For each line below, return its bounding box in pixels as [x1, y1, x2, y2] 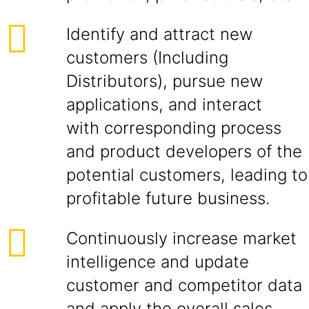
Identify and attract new [66, 24, 252, 44]
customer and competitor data [66, 275, 302, 295]
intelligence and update [66, 252, 249, 272]
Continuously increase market [66, 228, 297, 248]
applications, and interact [66, 94, 262, 114]
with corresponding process [66, 118, 281, 138]
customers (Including [66, 48, 228, 68]
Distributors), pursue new [66, 71, 263, 91]
